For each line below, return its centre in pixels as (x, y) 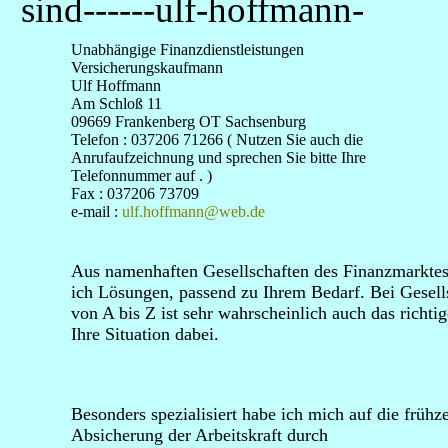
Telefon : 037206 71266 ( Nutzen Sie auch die (217, 139)
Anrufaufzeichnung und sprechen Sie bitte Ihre (218, 157)
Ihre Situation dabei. (145, 334)
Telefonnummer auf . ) (149, 175)
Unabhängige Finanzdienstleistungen (187, 49)
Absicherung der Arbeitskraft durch (199, 435)
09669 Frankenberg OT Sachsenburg (188, 121)
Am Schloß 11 (116, 103)
